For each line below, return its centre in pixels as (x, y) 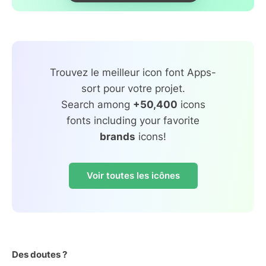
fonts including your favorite (133, 120)
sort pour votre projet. (133, 88)
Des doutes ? (39, 254)
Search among (97, 104)
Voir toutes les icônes (133, 175)
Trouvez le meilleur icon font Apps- (133, 72)
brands (118, 136)
